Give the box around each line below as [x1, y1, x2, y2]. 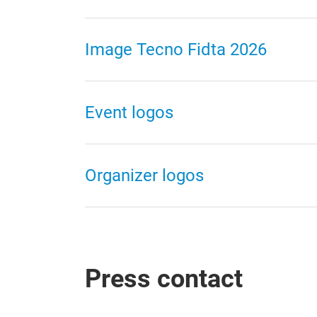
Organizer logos [85, 166, 204, 185]
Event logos [85, 103, 173, 122]
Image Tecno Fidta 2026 [85, 40, 267, 59]
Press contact [85, 264, 243, 294]
